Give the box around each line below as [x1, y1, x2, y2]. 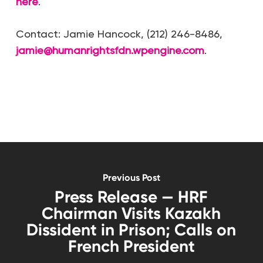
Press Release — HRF [55, 187, 208, 207]
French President [68, 236, 195, 256]
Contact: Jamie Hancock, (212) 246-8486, [15, 28, 222, 40]
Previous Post [102, 171, 160, 183]
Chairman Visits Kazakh [42, 203, 221, 223]
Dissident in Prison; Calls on [26, 220, 237, 240]
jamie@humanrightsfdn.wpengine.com [15, 44, 204, 56]
